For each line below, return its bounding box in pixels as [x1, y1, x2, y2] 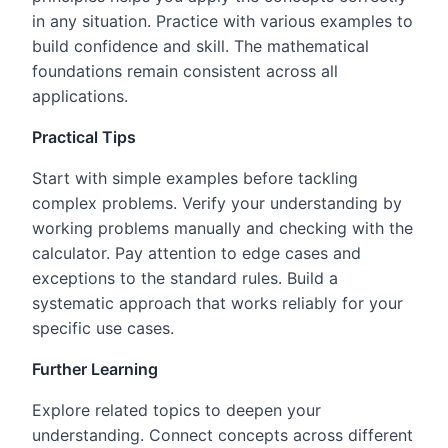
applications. [32, 85, 128, 106]
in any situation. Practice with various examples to [32, 10, 413, 31]
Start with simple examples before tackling [32, 167, 358, 188]
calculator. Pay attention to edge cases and [32, 242, 361, 263]
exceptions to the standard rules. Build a [32, 267, 338, 288]
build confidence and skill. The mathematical [32, 35, 369, 56]
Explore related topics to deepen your [32, 399, 321, 420]
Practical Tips [32, 126, 136, 147]
